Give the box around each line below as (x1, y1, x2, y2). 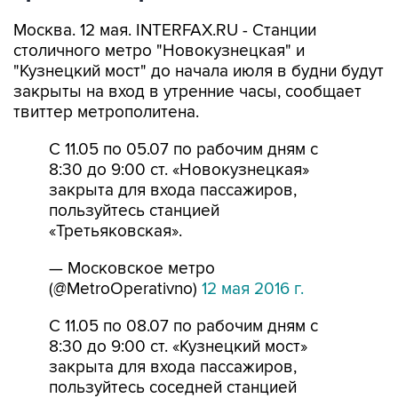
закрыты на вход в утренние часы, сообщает (13, 82, 362, 102)
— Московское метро (49, 259, 215, 279)
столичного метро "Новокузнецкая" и (13, 41, 305, 61)
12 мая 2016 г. (202, 279, 304, 299)
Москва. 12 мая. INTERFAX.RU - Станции (13, 20, 316, 41)
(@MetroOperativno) (49, 279, 202, 299)
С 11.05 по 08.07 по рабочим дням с (49, 316, 318, 337)
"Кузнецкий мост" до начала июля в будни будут (13, 61, 384, 82)
